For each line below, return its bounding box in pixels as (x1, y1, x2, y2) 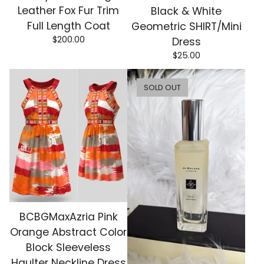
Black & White (151, 4, 222, 18)
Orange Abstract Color (10, 225, 127, 240)
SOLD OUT (144, 82, 181, 93)
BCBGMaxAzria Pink (19, 210, 118, 225)
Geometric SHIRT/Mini (131, 19, 242, 34)
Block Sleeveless (26, 240, 111, 255)
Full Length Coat (27, 19, 110, 34)
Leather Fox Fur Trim (18, 4, 119, 18)
